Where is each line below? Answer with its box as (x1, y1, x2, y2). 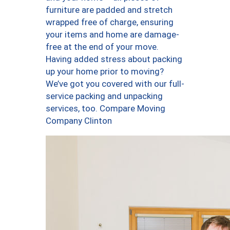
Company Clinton (46, 115, 112, 126)
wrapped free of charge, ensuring (46, 16, 174, 27)
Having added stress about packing (46, 53, 182, 64)
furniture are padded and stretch (46, 4, 172, 15)
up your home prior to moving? (46, 66, 164, 76)
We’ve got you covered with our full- (46, 78, 184, 89)
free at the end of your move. (46, 41, 159, 52)
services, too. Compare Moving (46, 103, 165, 113)
